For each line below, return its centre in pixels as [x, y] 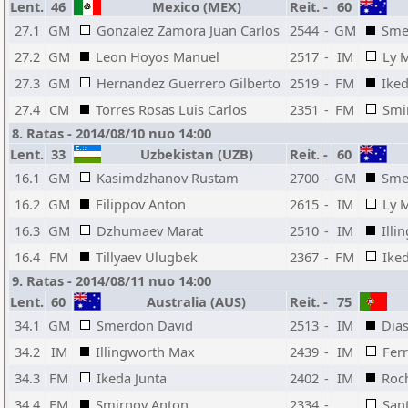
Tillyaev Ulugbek [147, 257]
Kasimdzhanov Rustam [168, 178]
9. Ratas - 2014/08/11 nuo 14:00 [112, 280]
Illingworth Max [145, 352]
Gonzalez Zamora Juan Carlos [188, 30]
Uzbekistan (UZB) [193, 154]
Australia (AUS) [193, 301]
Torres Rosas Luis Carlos [171, 109]
